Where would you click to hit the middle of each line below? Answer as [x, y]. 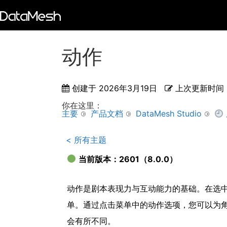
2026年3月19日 [128, 88]
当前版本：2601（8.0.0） [128, 159]
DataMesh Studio [169, 113]
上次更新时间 [200, 88]
